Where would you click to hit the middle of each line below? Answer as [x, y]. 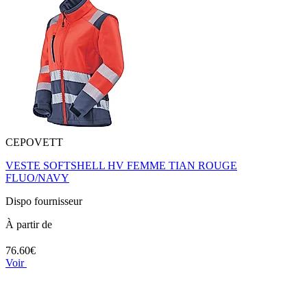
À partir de [29, 225]
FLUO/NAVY [37, 178]
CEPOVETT [34, 143]
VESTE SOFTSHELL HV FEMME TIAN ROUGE [121, 166]
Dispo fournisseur [44, 201]
